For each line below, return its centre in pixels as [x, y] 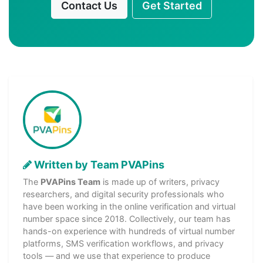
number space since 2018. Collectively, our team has [127, 219]
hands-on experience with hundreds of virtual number [129, 231]
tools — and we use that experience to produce [117, 256]
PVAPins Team [70, 182]
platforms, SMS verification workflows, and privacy [123, 244]
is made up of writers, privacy [160, 182]
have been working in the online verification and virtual [129, 207]
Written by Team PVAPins [98, 165]
